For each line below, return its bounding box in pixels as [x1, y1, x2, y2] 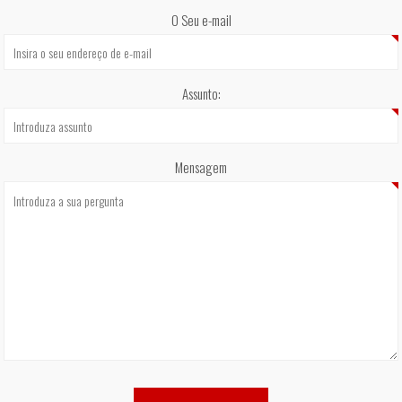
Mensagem [175, 157, 227, 177]
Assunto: [181, 83, 221, 103]
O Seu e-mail [170, 10, 232, 30]
